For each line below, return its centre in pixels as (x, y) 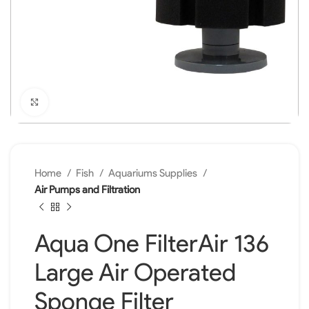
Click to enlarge (79, 102)
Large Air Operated (135, 272)
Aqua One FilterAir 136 (152, 243)
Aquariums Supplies (154, 173)
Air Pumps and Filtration (87, 189)
